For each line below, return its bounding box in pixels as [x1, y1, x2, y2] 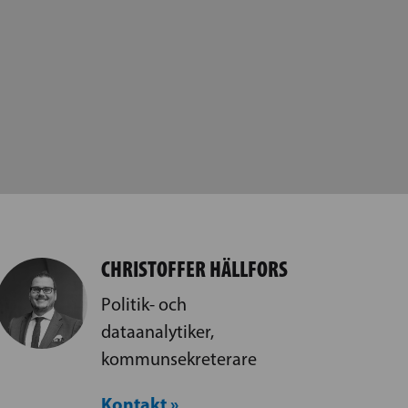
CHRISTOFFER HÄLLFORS [100, 255, 288, 282]
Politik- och [100, 292, 187, 315]
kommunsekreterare [100, 347, 257, 370]
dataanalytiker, [100, 320, 214, 342]
